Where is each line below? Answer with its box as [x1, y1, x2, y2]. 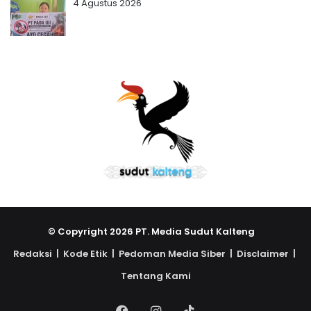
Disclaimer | [237, 246, 298, 260]
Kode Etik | [63, 246, 119, 260]
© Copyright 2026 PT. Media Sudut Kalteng [48, 224, 263, 238]
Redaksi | [13, 246, 63, 260]
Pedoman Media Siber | [119, 246, 237, 260]
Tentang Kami [120, 269, 191, 283]
